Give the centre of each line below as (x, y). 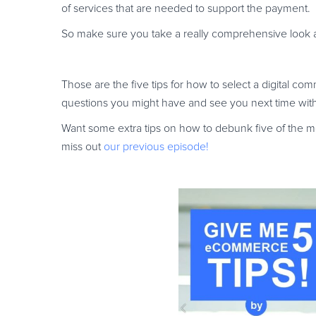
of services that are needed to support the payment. (186, 8)
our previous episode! (156, 147)
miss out (83, 147)
